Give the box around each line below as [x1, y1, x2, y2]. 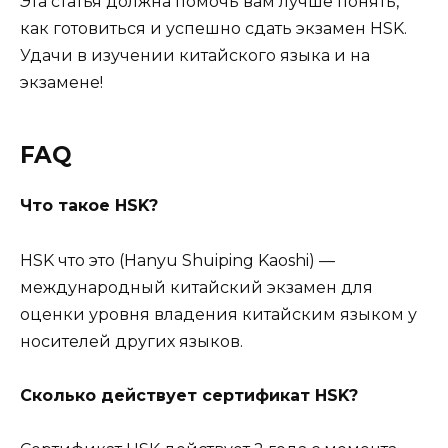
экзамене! [20, 73, 103, 93]
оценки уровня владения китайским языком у [20, 304, 417, 324]
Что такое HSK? [20, 196, 158, 216]
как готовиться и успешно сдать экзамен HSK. [20, 19, 407, 39]
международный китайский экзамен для [20, 277, 373, 297]
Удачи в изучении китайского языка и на [20, 46, 370, 66]
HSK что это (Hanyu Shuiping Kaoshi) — [20, 250, 335, 270]
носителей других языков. [20, 331, 243, 351]
